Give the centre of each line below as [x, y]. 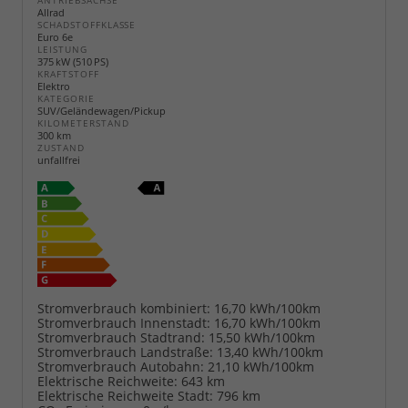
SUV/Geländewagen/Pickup [102, 111]
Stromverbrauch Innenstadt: [124, 322]
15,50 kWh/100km [262, 337]
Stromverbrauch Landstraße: [125, 352]
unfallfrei [59, 160]
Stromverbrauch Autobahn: [121, 366]
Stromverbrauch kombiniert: [124, 308]
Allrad [51, 13]
